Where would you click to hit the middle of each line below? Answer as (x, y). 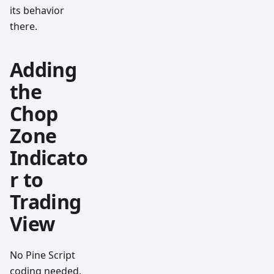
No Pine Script (43, 255)
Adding (43, 70)
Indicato (49, 158)
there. (24, 27)
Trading (46, 202)
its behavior (37, 11)
